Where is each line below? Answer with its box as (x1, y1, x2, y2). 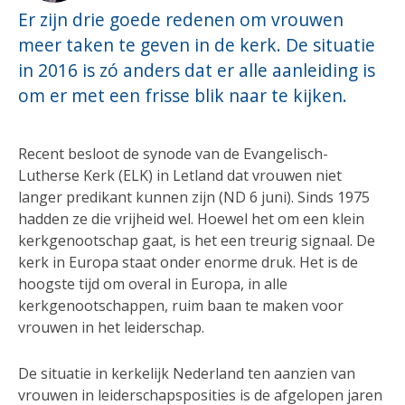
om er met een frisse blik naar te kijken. (18, 82, 347, 108)
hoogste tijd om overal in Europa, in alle (18, 273, 287, 294)
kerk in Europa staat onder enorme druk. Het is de (18, 251, 358, 272)
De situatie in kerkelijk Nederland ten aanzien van (18, 363, 355, 384)
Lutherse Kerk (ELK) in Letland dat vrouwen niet (18, 165, 342, 185)
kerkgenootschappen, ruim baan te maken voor (18, 295, 344, 316)
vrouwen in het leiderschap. (18, 316, 204, 337)
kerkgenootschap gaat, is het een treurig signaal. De (18, 230, 375, 250)
